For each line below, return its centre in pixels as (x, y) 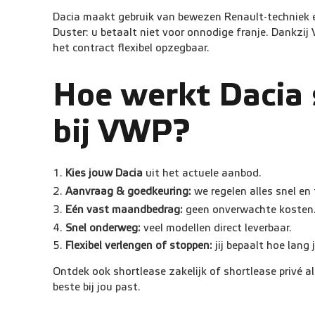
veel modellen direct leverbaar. (217, 228)
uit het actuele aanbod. (202, 174)
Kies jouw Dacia (104, 174)
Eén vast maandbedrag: (124, 210)
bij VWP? (121, 132)
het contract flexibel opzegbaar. (131, 49)
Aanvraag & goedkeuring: (129, 192)
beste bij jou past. (96, 288)
